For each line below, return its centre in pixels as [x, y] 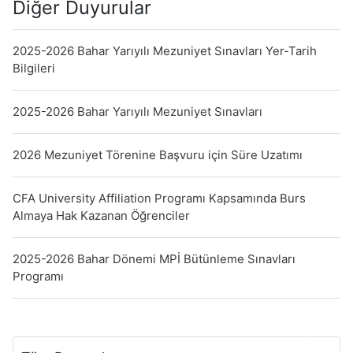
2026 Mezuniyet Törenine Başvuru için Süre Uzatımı [158, 155]
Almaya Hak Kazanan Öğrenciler [101, 216]
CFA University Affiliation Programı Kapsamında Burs [159, 198]
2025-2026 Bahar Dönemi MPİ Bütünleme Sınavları [154, 259]
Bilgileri [34, 68]
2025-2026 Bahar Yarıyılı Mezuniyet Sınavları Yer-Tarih [165, 51]
